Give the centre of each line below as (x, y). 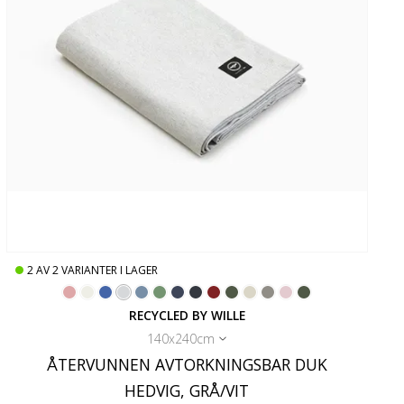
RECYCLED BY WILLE (187, 315)
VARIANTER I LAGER (109, 270)
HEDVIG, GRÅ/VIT (187, 390)
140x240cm (181, 338)
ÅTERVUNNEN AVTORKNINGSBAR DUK (187, 364)
